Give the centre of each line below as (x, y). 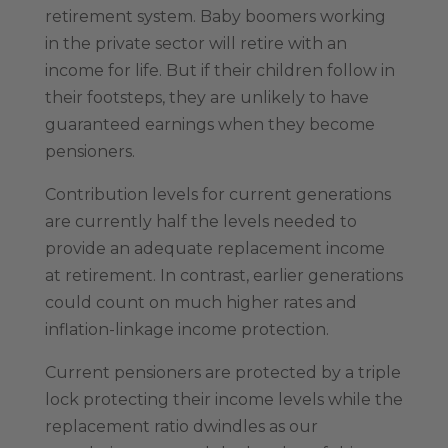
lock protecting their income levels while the (223, 399)
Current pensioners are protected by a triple (222, 372)
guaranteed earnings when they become (209, 124)
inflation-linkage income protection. (186, 329)
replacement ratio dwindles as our (181, 426)
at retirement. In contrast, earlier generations (223, 275)
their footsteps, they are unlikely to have (206, 97)
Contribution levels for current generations (217, 194)
